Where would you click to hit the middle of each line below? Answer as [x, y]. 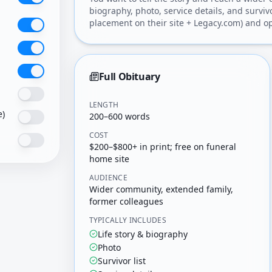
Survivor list [121, 261]
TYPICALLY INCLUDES [127, 220]
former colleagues [126, 201]
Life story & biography [142, 234]
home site [109, 159]
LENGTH [104, 105]
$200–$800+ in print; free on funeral [162, 147]
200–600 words [119, 116]
